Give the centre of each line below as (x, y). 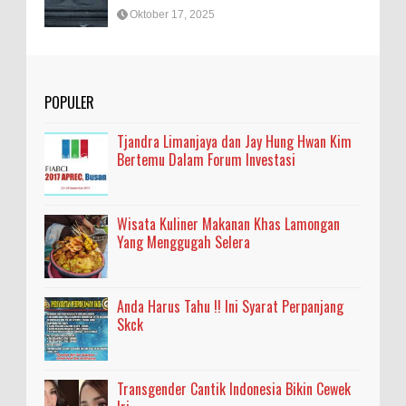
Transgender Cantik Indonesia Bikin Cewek (234, 388)
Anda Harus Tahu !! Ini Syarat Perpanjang (230, 306)
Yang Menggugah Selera (184, 242)
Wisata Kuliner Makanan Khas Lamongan (228, 223)
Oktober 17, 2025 (172, 15)
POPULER (69, 102)
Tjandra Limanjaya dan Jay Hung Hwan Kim (234, 141)
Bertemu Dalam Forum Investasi (206, 159)
